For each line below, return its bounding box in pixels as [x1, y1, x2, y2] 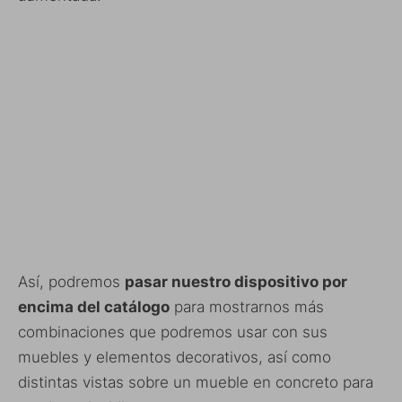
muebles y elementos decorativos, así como [18, 348, 331, 367]
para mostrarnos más [170, 298, 324, 317]
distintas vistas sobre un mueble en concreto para [18, 373, 373, 392]
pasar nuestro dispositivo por [125, 273, 347, 292]
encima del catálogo [18, 298, 170, 317]
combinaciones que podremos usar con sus [18, 323, 328, 342]
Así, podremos [18, 273, 125, 292]
